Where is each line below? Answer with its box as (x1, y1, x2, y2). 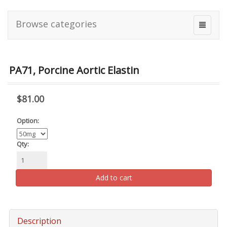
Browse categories (16, 18, 97, 30)
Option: (17, 116, 39, 125)
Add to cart (95, 172, 132, 182)
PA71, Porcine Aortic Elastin (9, 63, 139, 77)
